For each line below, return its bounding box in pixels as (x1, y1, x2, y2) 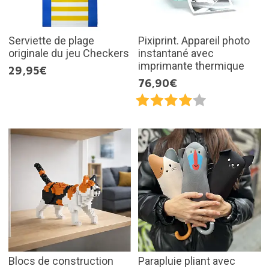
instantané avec (138, 47, 214, 60)
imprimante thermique (138, 59, 244, 73)
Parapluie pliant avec (138, 254, 235, 267)
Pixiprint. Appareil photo (138, 34, 250, 47)
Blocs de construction (8, 254, 113, 267)
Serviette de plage (8, 34, 94, 47)
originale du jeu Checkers (8, 47, 129, 60)
